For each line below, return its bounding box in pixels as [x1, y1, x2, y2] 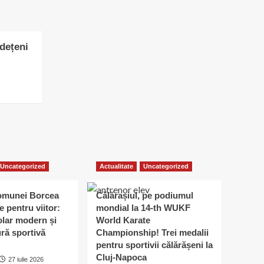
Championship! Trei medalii [96, 227, 209, 238]
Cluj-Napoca [96, 252, 147, 263]
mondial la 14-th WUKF [96, 203, 190, 213]
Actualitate [100, 163, 133, 170]
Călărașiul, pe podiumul [96, 190, 193, 201]
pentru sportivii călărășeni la [96, 240, 213, 250]
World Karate [96, 215, 150, 226]
